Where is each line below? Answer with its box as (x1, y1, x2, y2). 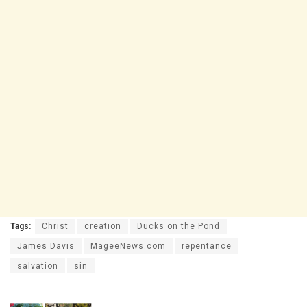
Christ (42, 221, 69, 231)
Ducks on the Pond (137, 221, 220, 231)
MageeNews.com (90, 241, 166, 251)
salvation (17, 260, 58, 271)
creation (84, 221, 121, 231)
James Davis (17, 241, 75, 251)
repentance (182, 241, 232, 251)
